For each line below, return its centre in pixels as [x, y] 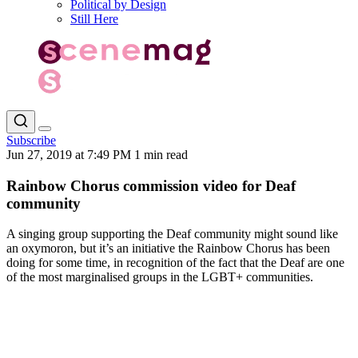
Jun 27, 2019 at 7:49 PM [70, 154]
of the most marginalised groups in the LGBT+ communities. [160, 277]
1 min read [161, 154]
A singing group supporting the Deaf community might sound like [172, 234]
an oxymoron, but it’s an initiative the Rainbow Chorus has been [168, 249]
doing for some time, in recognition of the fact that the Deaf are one [175, 263]
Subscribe [31, 140]
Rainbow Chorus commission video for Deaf [151, 185]
